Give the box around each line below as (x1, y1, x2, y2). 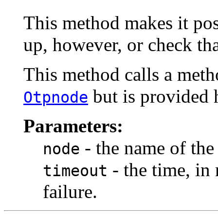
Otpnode (23, 89, 88, 107)
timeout (43, 162, 108, 180)
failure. (43, 181, 97, 202)
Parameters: (23, 115, 123, 137)
